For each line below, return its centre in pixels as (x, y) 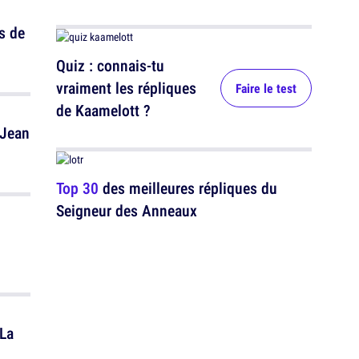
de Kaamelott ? (103, 110)
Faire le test (266, 88)
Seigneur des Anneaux (127, 210)
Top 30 (77, 188)
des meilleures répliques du (188, 188)
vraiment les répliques (126, 88)
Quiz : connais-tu (110, 65)
